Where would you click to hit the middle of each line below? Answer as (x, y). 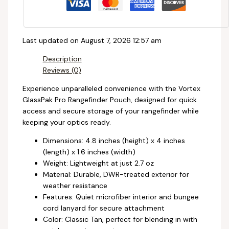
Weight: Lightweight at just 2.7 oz (98, 163)
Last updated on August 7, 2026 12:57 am (92, 40)
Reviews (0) (62, 70)
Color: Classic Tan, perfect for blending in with (120, 219)
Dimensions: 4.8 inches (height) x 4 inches (114, 140)
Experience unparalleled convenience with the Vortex (111, 88)
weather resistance (75, 185)
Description (62, 59)
